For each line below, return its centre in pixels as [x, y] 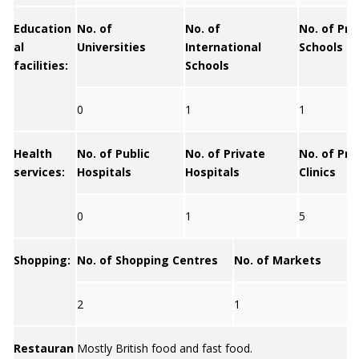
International [223, 47]
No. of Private [225, 153]
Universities [111, 47]
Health [33, 153]
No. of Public [113, 153]
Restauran [44, 348]
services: [39, 172]
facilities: [41, 65]
